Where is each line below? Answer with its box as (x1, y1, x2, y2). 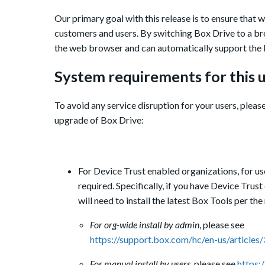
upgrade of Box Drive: (54, 114, 144, 125)
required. (78, 179, 116, 191)
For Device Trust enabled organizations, (78, 164, 241, 176)
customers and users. (54, 27, 140, 38)
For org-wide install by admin (90, 218, 199, 230)
